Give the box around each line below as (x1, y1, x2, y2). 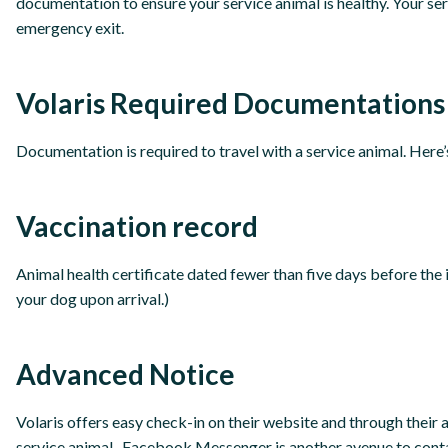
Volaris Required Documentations (16, 86, 445, 120)
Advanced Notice (16, 357, 235, 391)
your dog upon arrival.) (16, 289, 169, 308)
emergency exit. (16, 18, 130, 37)
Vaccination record (16, 209, 258, 243)
